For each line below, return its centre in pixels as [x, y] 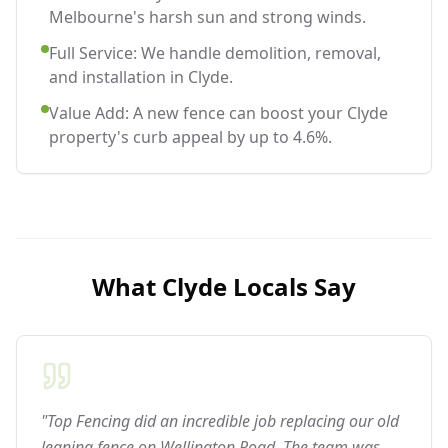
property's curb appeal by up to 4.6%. [190, 136]
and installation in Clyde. [141, 76]
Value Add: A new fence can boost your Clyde [218, 112]
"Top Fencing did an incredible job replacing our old [220, 420]
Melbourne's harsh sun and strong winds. [207, 16]
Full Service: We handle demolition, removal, [215, 52]
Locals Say [291, 286]
